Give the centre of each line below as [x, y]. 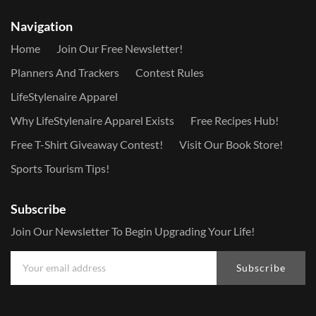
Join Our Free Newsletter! [120, 48]
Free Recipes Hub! [235, 120]
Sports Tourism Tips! [60, 168]
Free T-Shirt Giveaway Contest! [87, 144]
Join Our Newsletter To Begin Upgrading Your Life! [133, 231]
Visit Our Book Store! [231, 144]
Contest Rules [170, 72]
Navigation [42, 26]
